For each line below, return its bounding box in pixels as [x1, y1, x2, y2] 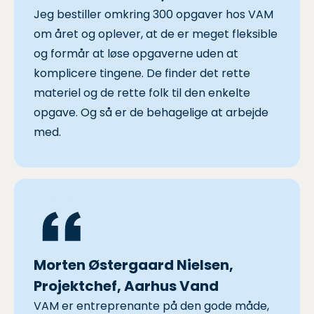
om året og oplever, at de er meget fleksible [34, 25, 278, 42]
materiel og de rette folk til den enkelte [34, 84, 250, 101]
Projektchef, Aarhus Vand [34, 275, 219, 296]
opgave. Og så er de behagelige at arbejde [34, 104, 268, 121]
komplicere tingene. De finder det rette [34, 64, 250, 81]
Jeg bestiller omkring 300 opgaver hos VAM [34, 6, 273, 22]
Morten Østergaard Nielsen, [34, 254, 233, 275]
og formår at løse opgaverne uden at [34, 45, 238, 62]
